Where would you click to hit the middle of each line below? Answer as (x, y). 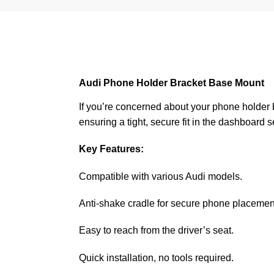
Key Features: (111, 149)
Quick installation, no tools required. (156, 257)
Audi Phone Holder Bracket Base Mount (171, 83)
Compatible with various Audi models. (160, 176)
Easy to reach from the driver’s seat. (156, 231)
